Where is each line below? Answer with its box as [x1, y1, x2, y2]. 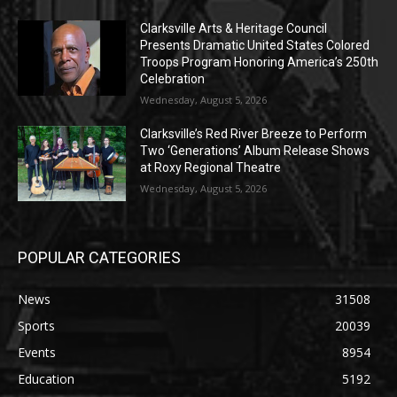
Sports [18, 317, 55, 335]
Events [18, 344, 56, 362]
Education [18, 370, 74, 388]
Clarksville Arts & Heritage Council [140, 20, 328, 35]
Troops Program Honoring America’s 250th [140, 54, 379, 69]
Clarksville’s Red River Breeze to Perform [140, 126, 368, 141]
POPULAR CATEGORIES [18, 248, 181, 268]
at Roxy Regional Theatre [140, 160, 282, 175]
